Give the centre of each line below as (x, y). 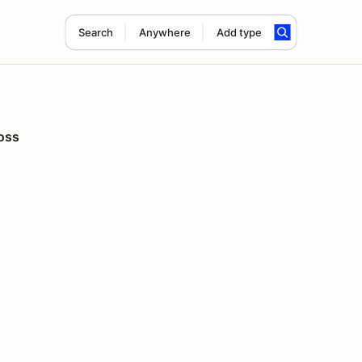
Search (95, 32)
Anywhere (164, 32)
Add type (239, 32)
